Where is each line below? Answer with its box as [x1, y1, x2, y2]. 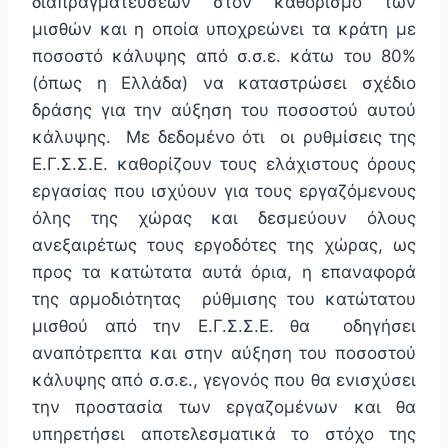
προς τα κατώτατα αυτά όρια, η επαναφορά [32, 262, 416, 283]
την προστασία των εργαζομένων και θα [32, 397, 416, 418]
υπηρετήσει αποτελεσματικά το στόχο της [32, 424, 416, 445]
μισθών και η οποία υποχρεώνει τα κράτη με [32, 19, 416, 40]
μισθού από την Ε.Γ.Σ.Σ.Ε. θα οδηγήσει [32, 316, 416, 337]
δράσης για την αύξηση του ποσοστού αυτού [32, 100, 416, 121]
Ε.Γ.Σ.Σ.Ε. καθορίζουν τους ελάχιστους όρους [32, 154, 416, 175]
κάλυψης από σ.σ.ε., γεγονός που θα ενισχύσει [32, 370, 416, 391]
